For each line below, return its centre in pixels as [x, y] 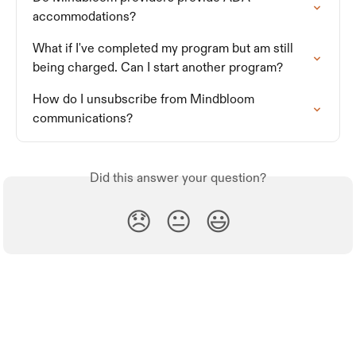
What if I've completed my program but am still [164, 49]
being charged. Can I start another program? [158, 68]
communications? [83, 119]
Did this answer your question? [178, 178]
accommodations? [84, 17]
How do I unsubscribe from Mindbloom [145, 100]
